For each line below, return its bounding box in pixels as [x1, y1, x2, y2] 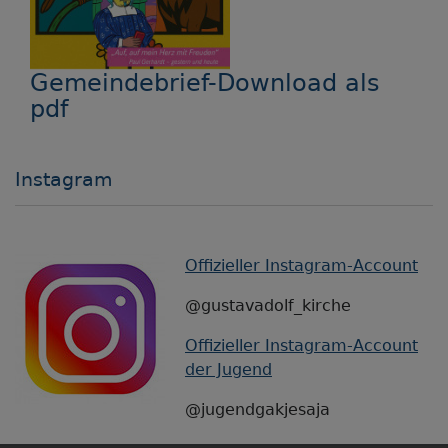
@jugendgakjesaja [185, 399, 330, 419]
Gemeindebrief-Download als [30, 68, 380, 97]
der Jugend [185, 359, 272, 379]
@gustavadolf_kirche [185, 295, 351, 315]
